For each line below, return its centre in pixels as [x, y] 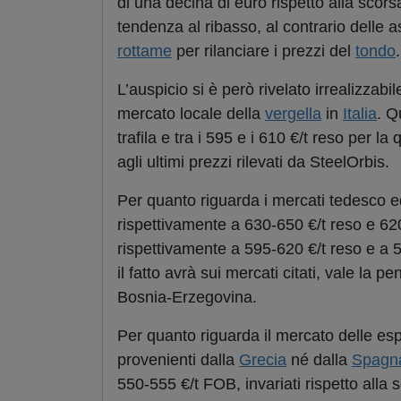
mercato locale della [191, 114]
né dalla [319, 360]
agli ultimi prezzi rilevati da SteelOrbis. [253, 162]
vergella [293, 114]
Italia [360, 114]
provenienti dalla [178, 360]
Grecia [263, 360]
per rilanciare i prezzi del [264, 51]
